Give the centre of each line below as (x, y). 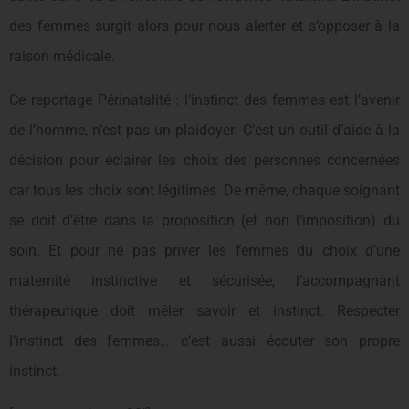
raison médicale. (62, 57)
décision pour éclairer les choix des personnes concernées (204, 160)
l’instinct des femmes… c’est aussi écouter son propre (204, 341)
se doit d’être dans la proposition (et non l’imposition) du (204, 220)
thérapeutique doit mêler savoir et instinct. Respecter (204, 310)
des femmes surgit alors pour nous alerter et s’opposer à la (204, 26)
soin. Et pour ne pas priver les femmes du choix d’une (204, 250)
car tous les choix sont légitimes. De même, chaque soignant (204, 190)
